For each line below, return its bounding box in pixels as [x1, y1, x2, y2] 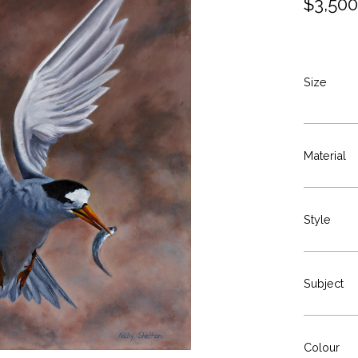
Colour [303, 340, 340, 354]
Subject [303, 276, 344, 290]
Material [303, 149, 346, 162]
